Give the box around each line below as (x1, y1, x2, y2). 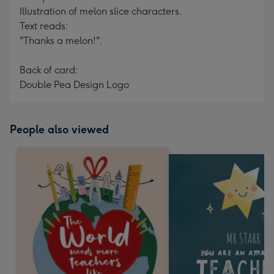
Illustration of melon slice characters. (20, 6, 182, 17)
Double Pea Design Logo (20, 79, 129, 91)
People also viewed (10, 123, 109, 136)
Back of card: (20, 64, 78, 76)
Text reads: (20, 20, 68, 32)
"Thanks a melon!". (20, 35, 103, 46)
